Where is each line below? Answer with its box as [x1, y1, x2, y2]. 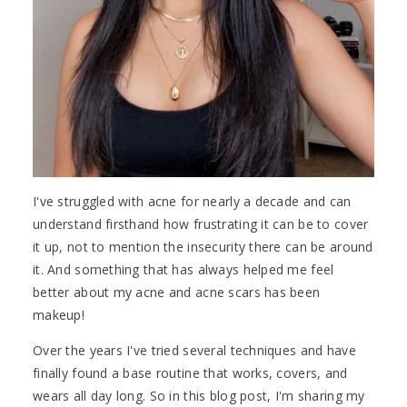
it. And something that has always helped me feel [33, 261, 334, 279]
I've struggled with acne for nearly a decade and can [33, 193, 352, 211]
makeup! [33, 306, 84, 324]
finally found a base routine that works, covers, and [33, 364, 348, 382]
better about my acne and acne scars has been [33, 283, 321, 302]
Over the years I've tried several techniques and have [33, 342, 356, 360]
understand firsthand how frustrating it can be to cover [33, 215, 369, 233]
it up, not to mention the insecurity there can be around [33, 238, 373, 256]
